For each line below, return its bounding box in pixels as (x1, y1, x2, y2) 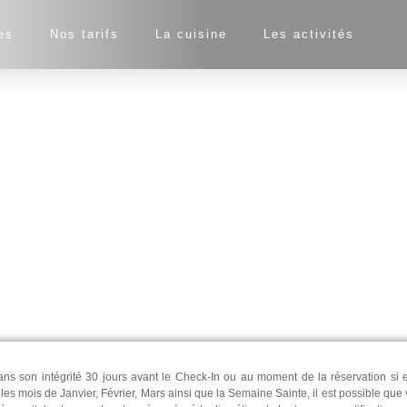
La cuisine (155, 27, 228, 41)
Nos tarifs (50, 27, 120, 41)
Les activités (263, 27, 355, 41)
